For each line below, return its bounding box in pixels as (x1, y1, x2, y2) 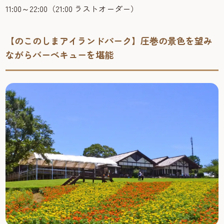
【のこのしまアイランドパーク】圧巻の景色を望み (5, 33, 213, 47)
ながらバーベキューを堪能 (5, 47, 114, 61)
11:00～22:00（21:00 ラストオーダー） (5, 2, 139, 14)
